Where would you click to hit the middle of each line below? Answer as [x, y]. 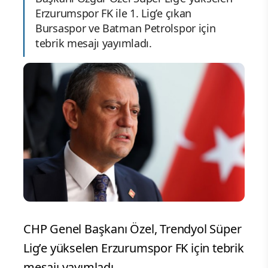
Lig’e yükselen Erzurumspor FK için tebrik [134, 248]
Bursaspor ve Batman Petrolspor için [126, 28]
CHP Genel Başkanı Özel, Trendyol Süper [133, 229]
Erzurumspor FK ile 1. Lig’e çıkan [114, 13]
